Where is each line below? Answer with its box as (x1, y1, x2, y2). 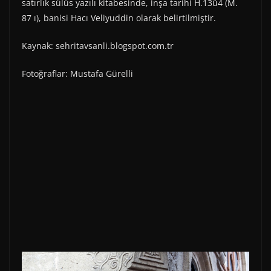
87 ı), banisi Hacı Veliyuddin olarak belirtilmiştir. (22, 12, 216, 24)
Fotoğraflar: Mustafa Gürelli (22, 68, 133, 80)
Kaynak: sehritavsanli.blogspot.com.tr (22, 40, 174, 52)
